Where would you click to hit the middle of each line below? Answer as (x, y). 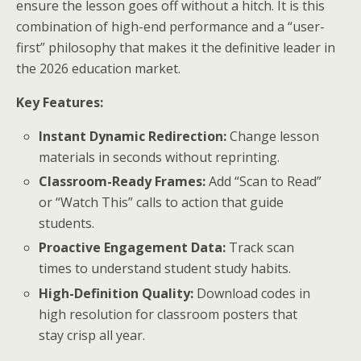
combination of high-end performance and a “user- (170, 27)
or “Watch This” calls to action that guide (162, 203)
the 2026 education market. (98, 68)
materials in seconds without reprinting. (160, 157)
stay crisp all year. (92, 335)
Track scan (260, 248)
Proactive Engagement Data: (133, 248)
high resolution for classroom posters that (168, 314)
